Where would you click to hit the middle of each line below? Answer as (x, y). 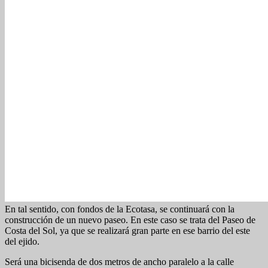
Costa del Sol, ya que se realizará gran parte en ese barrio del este (127, 230)
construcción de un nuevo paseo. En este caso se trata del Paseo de (130, 220)
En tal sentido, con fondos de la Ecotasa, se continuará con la (120, 209)
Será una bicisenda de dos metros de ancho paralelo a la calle (119, 261)
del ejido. (22, 241)
